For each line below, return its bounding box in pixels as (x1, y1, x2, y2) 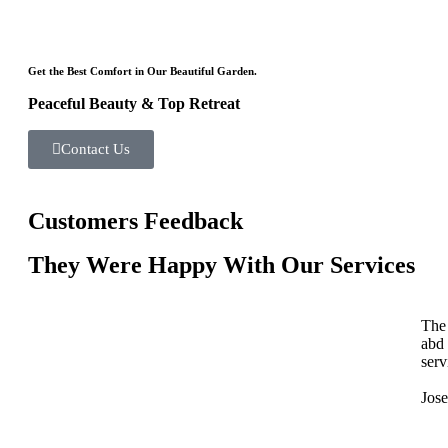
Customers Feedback (28, 208, 243, 235)
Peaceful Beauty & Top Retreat (28, 95, 240, 113)
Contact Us (61, 141, 130, 158)
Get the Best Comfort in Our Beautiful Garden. (28, 65, 257, 78)
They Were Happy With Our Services (28, 252, 415, 279)
